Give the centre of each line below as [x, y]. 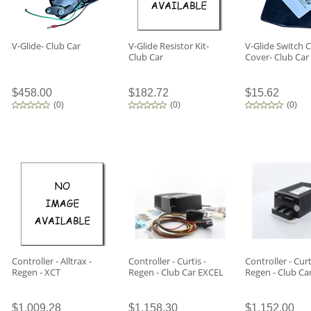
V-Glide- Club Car [46, 46]
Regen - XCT [36, 272]
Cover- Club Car [277, 57]
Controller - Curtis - [167, 261]
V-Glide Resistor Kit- [169, 46]
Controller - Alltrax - [52, 261]
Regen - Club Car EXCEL [176, 272]
